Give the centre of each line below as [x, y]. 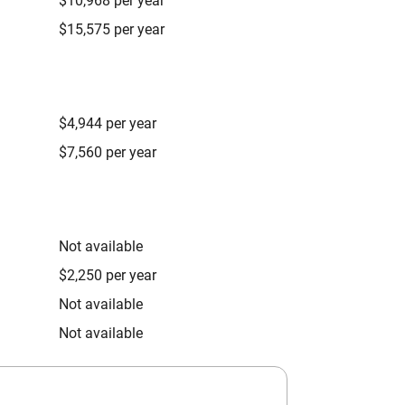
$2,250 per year [108, 275]
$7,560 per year [108, 152]
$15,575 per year [112, 29]
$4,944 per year [108, 123]
